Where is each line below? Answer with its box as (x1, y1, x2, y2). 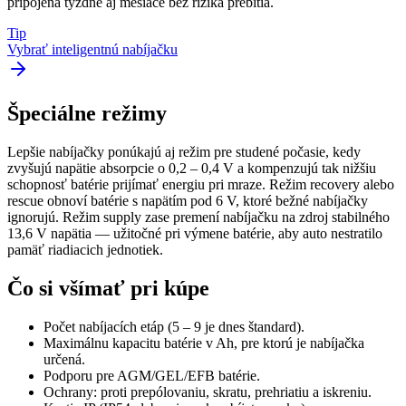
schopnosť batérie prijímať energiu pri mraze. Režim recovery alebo (7, 176, 394, 192)
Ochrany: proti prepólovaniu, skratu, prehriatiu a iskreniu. (43, 383, 372, 400)
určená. (43, 351, 85, 367)
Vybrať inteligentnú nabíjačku (7, 41, 178, 57)
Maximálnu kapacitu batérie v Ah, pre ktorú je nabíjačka (43, 334, 364, 351)
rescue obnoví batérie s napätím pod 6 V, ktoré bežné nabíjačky (7, 192, 368, 208)
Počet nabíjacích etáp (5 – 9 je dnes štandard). (43, 318, 304, 334)
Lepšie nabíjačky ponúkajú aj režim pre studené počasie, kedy (7, 143, 361, 159)
